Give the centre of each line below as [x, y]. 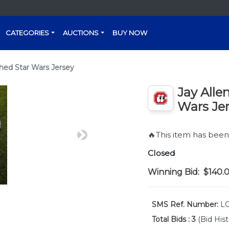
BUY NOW [130, 33]
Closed [161, 153]
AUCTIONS [81, 33]
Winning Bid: [173, 172]
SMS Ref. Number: [185, 204]
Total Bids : [170, 219]
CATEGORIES [28, 33]
